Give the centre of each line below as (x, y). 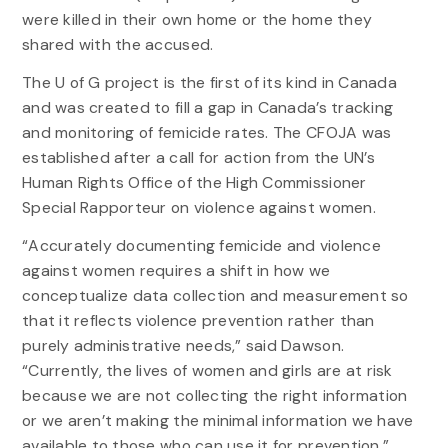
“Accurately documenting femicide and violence (201, 246)
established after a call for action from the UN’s (198, 158)
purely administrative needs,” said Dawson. (183, 346)
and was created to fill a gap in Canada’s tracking (207, 108)
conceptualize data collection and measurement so (215, 296)
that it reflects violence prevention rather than (198, 321)
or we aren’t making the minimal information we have (217, 421)
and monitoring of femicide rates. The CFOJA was (206, 133)
